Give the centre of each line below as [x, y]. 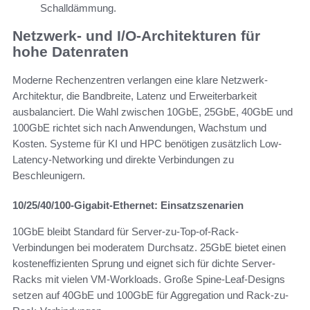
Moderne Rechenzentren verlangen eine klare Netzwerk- [140, 80]
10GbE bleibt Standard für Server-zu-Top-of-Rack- [126, 231]
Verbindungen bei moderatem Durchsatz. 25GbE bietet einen [149, 247]
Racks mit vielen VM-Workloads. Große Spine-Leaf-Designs [149, 279]
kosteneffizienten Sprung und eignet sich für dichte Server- [144, 263]
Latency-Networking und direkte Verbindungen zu [123, 159]
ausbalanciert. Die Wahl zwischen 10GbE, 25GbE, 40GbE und [153, 111]
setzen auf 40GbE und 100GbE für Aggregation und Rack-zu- [151, 295]
